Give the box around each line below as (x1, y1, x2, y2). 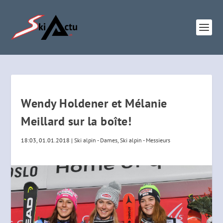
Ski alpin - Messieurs (120, 136, 171, 144)
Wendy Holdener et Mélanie (21, 96, 167, 111)
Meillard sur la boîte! (21, 113, 132, 129)
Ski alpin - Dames (74, 136, 118, 144)
